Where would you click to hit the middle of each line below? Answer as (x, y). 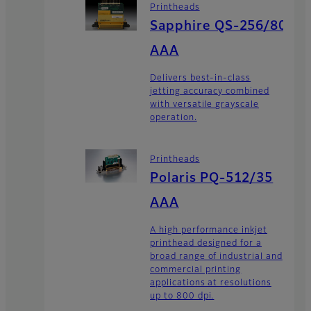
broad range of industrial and (216, 257)
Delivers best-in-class (201, 79)
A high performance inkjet (209, 230)
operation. (174, 118)
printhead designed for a (206, 243)
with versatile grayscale (205, 105)
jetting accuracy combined (210, 92)
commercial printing (196, 270)
